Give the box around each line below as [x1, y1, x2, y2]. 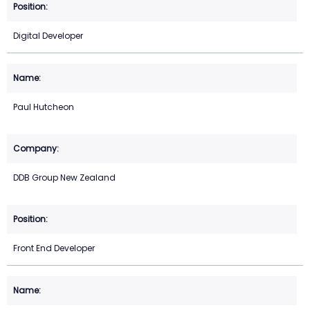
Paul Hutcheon [13, 101, 74, 113]
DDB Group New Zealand [13, 172, 116, 184]
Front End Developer [13, 242, 95, 255]
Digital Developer [13, 30, 83, 42]
